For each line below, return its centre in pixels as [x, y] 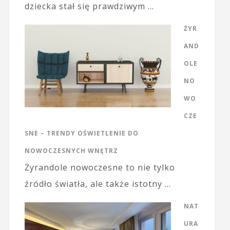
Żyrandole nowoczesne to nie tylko [100, 168]
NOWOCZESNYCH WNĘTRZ [71, 151]
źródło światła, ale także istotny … [98, 184]
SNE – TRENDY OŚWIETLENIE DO [81, 133]
